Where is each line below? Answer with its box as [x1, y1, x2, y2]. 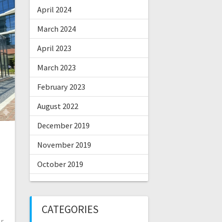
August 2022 [37, 101, 78, 111]
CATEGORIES [41, 203, 99, 217]
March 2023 [37, 62, 76, 73]
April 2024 [37, 4, 71, 15]
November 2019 [37, 140, 91, 150]
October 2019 [37, 159, 83, 169]
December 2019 [37, 120, 90, 131]
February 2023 [37, 82, 85, 92]
